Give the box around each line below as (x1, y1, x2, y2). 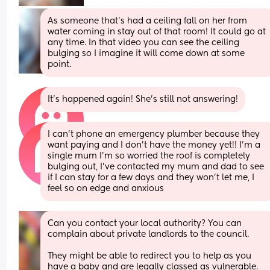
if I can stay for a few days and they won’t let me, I (48, 173, 255, 182)
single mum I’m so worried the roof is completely (48, 151, 251, 160)
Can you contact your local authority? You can (48, 219, 242, 228)
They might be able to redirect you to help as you (48, 251, 252, 260)
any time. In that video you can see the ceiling (48, 38, 240, 47)
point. (48, 60, 72, 69)
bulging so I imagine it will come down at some (48, 49, 245, 58)
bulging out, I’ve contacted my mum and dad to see (48, 162, 265, 171)
